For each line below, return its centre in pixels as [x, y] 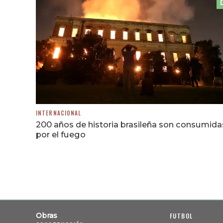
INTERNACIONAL [59, 113]
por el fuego [61, 135]
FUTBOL [181, 216]
